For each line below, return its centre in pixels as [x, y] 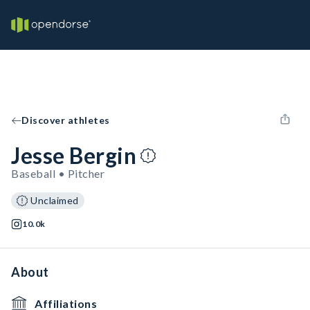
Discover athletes [66, 120]
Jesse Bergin [74, 155]
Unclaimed [55, 200]
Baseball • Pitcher [58, 173]
